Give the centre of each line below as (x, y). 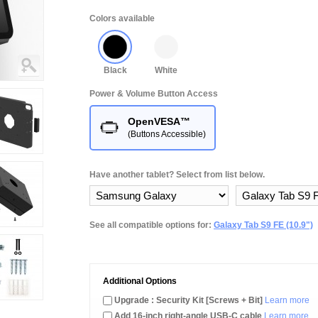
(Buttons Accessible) (167, 134)
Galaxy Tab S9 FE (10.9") (263, 225)
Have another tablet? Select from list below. (177, 175)
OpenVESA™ (159, 121)
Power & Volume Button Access (154, 94)
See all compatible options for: (152, 225)
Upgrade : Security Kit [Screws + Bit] (188, 300)
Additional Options (140, 281)
